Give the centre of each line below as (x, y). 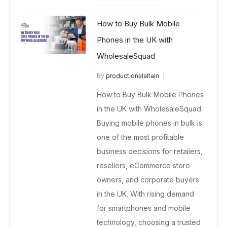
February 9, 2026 (122, 104)
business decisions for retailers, (150, 151)
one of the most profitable (141, 137)
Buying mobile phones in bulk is (150, 123)
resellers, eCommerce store (144, 165)
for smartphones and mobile (144, 208)
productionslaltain (133, 76)
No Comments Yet (124, 113)
